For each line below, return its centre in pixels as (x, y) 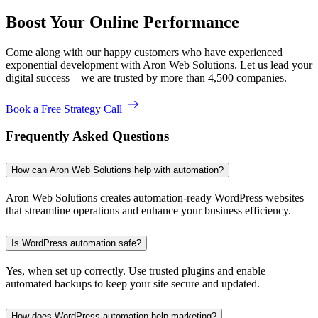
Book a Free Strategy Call (65, 109)
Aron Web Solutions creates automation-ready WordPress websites (155, 198)
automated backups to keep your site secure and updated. (133, 283)
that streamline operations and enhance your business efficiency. (148, 211)
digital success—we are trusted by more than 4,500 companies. (146, 77)
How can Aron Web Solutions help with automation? (117, 170)
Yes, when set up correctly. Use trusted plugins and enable (136, 270)
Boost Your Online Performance (122, 22)
